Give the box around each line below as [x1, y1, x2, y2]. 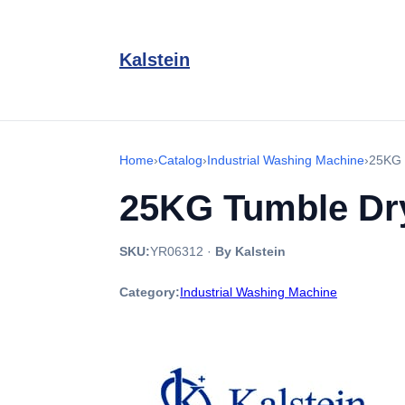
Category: [119, 285, 180, 299]
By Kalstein [215, 244, 286, 259]
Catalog [158, 153, 202, 167]
